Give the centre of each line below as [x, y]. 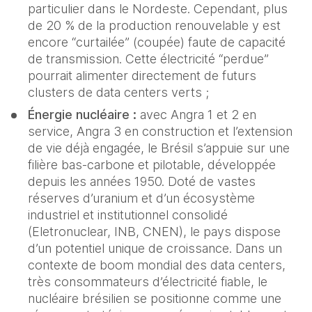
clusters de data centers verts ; [118, 93]
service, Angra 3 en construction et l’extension [160, 132]
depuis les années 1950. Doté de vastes [142, 182]
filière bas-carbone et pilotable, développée [152, 165]
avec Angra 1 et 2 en [196, 115]
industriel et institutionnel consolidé [128, 215]
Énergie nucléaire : [82, 115]
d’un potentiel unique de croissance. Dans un [155, 249]
